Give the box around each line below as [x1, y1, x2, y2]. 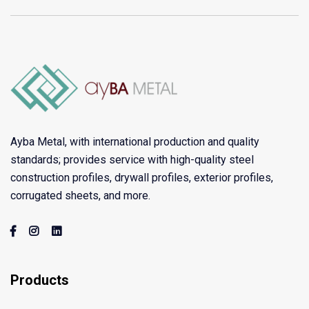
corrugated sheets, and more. [10, 189, 150, 203]
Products [10, 272, 69, 289]
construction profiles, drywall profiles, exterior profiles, [10, 171, 273, 185]
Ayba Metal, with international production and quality [10, 135, 259, 149]
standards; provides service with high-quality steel [10, 153, 254, 167]
